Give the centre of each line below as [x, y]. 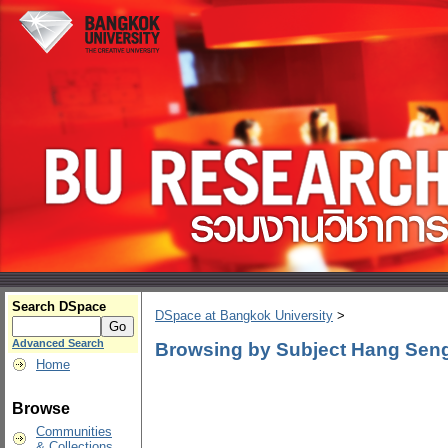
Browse [41, 408]
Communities [74, 431]
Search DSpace [59, 306]
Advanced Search [58, 343]
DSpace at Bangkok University [244, 316]
